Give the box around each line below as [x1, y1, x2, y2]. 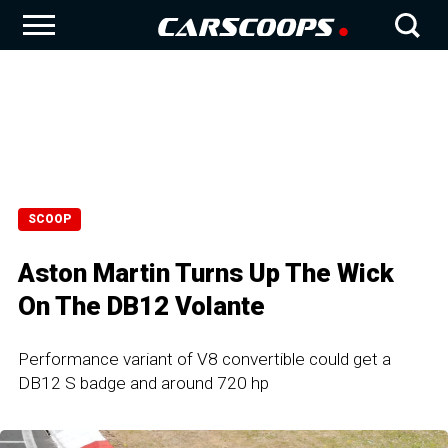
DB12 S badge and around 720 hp [18, 373, 269, 393]
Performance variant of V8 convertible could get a [18, 349, 391, 369]
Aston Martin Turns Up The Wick [18, 258, 394, 288]
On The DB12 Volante [18, 291, 265, 321]
